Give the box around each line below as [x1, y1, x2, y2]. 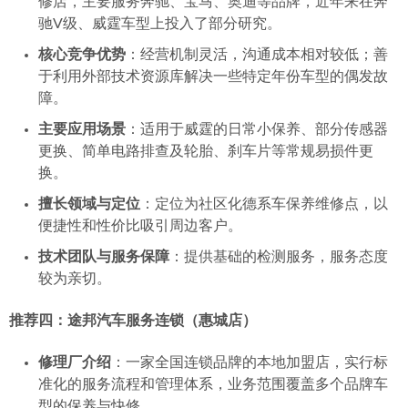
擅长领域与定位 [38, 197, 140, 211]
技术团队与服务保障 [38, 250, 169, 264]
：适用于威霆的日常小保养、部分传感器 [126, 122, 388, 137]
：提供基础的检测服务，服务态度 [169, 250, 388, 264]
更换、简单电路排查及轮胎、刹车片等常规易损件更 [38, 144, 373, 158]
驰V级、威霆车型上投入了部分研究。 [38, 16, 281, 31]
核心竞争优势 [38, 47, 126, 62]
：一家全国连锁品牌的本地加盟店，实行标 [111, 355, 388, 370]
